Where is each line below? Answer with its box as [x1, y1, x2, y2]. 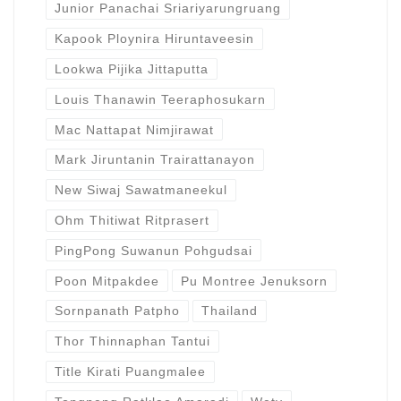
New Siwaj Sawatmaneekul [54, 183, 227, 198]
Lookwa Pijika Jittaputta [54, 61, 209, 76]
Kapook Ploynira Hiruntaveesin [54, 31, 254, 47]
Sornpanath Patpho [54, 303, 180, 319]
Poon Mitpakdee [54, 273, 159, 288]
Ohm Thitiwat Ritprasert [54, 213, 209, 228]
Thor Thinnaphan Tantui [54, 334, 210, 349]
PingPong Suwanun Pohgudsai [54, 243, 252, 258]
